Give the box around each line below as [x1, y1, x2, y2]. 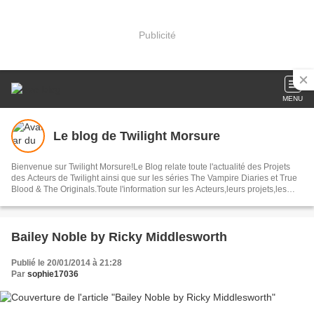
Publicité [138, 29, 176, 41]
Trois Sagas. [11, 207, 59, 217]
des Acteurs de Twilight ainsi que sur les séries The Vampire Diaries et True [11, 173, 101, 183]
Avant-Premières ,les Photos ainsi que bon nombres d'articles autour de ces [11, 196, 299, 205]
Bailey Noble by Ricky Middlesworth [90, 230, 227, 244]
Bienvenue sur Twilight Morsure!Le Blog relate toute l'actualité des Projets [11, 162, 290, 172]
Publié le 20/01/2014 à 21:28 [11, 258, 122, 268]
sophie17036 [27, 269, 78, 279]
